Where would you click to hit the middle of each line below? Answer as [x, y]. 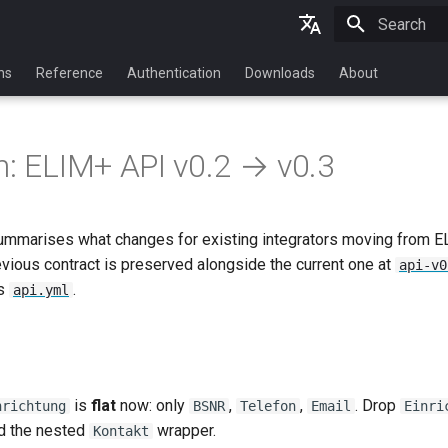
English [300, 71]
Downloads [280, 73]
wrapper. [184, 430]
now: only [152, 405]
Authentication [174, 73]
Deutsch [304, 107]
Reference [69, 73]
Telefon [268, 406]
